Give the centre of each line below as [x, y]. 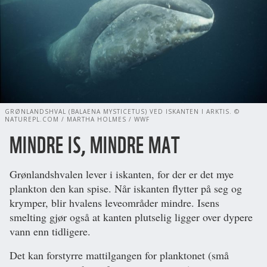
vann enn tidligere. [50, 231]
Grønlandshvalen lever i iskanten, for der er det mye [122, 174]
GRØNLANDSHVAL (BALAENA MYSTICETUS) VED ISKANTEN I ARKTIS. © [122, 111]
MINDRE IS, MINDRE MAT [95, 145]
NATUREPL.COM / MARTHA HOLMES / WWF [77, 119]
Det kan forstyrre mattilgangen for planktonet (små [119, 255]
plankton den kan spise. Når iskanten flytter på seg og [126, 188]
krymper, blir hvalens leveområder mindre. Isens [114, 202]
